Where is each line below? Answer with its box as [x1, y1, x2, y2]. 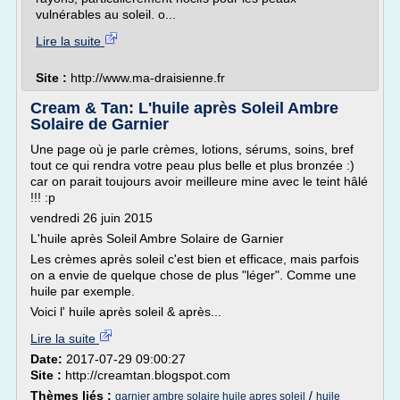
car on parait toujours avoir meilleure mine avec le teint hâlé [30, 174, 368, 188]
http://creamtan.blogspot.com [65, 368, 230, 382]
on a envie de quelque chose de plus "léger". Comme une [30, 268, 356, 282]
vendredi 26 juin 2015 [30, 211, 153, 225]
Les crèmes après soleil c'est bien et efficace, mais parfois [30, 252, 359, 266]
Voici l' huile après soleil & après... [30, 304, 221, 319]
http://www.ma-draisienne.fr [71, 71, 225, 85]
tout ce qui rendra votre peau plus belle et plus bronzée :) [30, 158, 354, 172]
